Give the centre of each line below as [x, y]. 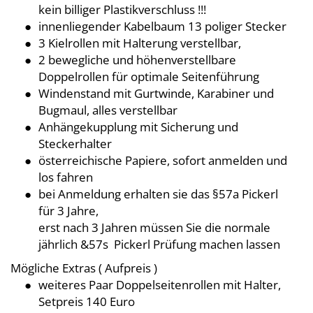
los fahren [66, 177]
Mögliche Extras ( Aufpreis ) [84, 268]
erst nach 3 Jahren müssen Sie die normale [154, 227]
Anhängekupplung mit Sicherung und [138, 126]
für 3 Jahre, [68, 210]
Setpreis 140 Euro [87, 301]
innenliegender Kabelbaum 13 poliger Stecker [162, 26]
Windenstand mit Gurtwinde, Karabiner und [156, 93]
